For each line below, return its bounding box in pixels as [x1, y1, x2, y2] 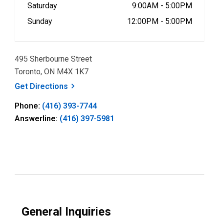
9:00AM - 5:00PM [132, 1, 192, 10]
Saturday [27, 1, 59, 10]
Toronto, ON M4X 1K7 [15, 67, 88, 76]
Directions [30, 82, 68, 91]
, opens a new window [67, 81, 147, 90]
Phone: [15, 101, 42, 110]
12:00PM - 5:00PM [127, 17, 192, 26]
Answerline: [15, 114, 60, 123]
